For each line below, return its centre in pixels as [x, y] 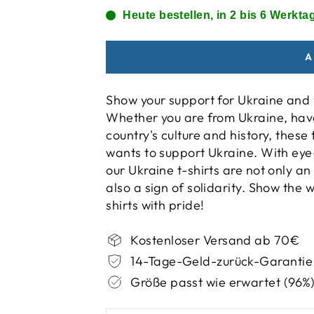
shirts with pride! [155, 205]
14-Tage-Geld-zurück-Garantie [221, 261]
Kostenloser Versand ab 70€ [215, 240]
